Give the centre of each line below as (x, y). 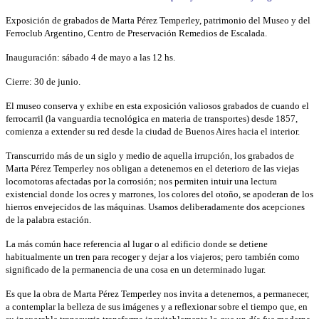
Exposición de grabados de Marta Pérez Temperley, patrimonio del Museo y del (158, 20)
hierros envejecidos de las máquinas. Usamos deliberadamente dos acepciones (155, 206)
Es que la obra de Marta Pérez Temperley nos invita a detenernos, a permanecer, (157, 293)
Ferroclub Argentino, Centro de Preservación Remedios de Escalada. (136, 33)
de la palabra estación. (48, 219)
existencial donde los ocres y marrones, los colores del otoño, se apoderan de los (159, 194)
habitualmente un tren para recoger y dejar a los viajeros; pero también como (153, 256)
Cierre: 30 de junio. (43, 81)
